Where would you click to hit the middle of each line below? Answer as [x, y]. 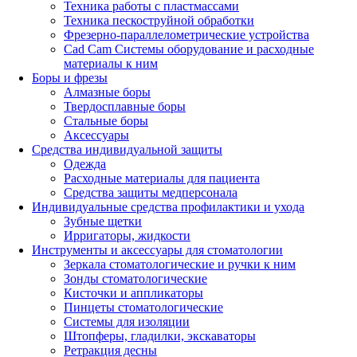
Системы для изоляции [127, 321]
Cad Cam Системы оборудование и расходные [189, 49]
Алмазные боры [107, 92]
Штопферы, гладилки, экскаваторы [160, 335]
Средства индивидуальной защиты [127, 149]
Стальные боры [106, 120]
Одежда [85, 163]
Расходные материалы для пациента [162, 178]
